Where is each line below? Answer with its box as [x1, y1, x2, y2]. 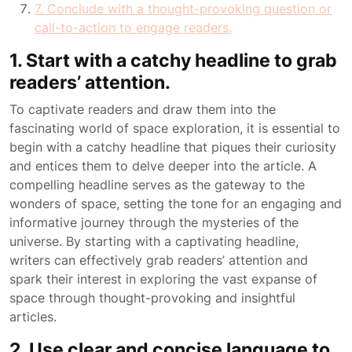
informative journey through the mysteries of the [9, 214, 299, 230]
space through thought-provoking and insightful [9, 290, 295, 306]
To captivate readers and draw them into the [9, 101, 276, 117]
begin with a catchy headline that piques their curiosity [9, 139, 336, 155]
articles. [9, 309, 57, 324]
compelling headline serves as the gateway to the [9, 177, 305, 192]
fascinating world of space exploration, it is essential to [9, 120, 340, 136]
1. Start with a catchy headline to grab [9, 49, 337, 71]
